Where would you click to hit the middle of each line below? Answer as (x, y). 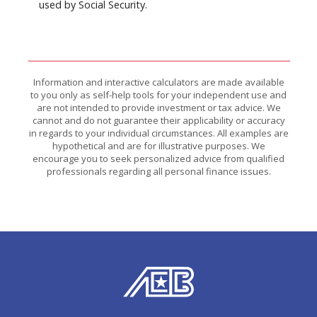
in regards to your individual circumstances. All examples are (158, 133)
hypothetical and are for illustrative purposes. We (158, 146)
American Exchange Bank (189, 275)
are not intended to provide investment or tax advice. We (158, 108)
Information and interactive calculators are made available (158, 82)
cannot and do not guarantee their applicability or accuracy (158, 121)
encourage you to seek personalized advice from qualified (158, 159)
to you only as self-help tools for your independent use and (158, 95)
